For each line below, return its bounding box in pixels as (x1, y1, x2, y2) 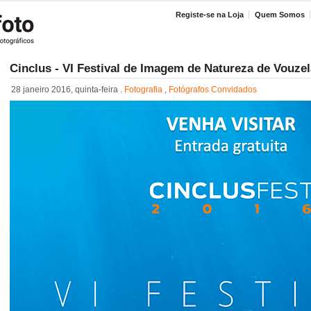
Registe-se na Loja (176, 10, 244, 19)
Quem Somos (255, 10, 305, 19)
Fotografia (124, 85, 162, 94)
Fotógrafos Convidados (169, 85, 257, 94)
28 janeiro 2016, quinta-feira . (11, 85, 124, 94)
